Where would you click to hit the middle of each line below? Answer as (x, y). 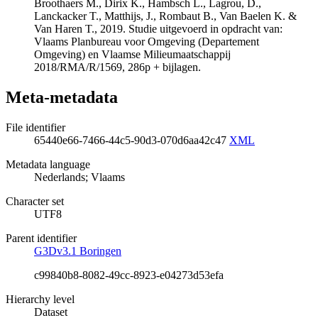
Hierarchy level (40, 299)
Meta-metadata (62, 97)
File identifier (35, 127)
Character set (35, 201)
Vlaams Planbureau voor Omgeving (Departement (147, 42)
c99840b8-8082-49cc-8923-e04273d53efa (129, 275)
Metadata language (48, 164)
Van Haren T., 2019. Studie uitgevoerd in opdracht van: (158, 29)
